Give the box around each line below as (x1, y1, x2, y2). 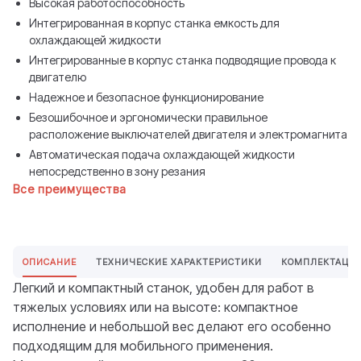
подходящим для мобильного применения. (13, 338, 273, 354)
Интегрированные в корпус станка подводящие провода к (29, 53, 336, 67)
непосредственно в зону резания (29, 164, 205, 178)
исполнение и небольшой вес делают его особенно (13, 318, 331, 334)
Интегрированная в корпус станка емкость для (29, 16, 280, 30)
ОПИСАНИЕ (23, 255, 77, 268)
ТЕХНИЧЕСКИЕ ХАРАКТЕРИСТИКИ (96, 255, 262, 268)
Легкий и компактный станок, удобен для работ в (13, 280, 314, 296)
